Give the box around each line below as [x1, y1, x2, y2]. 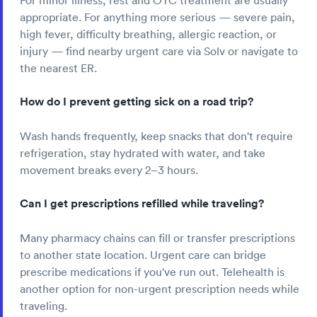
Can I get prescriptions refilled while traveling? [20, 196, 264, 212]
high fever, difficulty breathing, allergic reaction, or [20, 27, 277, 42]
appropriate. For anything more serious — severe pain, [20, 10, 295, 25]
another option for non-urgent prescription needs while [20, 282, 299, 296]
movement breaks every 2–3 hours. [20, 163, 198, 178]
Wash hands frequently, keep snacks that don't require [20, 129, 293, 144]
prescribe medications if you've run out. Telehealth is [20, 265, 284, 279]
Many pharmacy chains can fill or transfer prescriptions [20, 231, 295, 246]
